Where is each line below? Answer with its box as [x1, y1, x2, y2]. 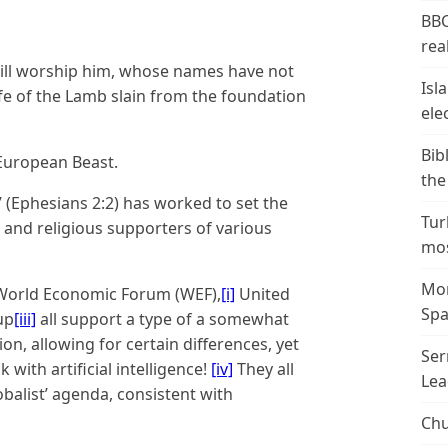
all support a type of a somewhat [36, 308, 289, 331]
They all [233, 358, 294, 381]
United [235, 283, 290, 306]
